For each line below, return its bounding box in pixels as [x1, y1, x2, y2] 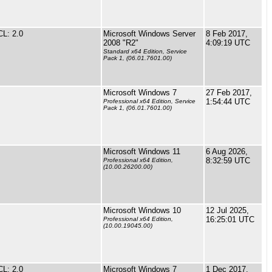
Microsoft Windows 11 [103, 147, 180, 156]
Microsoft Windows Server [103, 29, 195, 38]
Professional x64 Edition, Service [103, 98, 195, 105]
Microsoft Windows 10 [103, 206, 181, 215]
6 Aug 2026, [206, 147, 248, 156]
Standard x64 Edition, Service [103, 48, 187, 55]
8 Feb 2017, [206, 29, 248, 38]
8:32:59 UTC [206, 156, 250, 165]
